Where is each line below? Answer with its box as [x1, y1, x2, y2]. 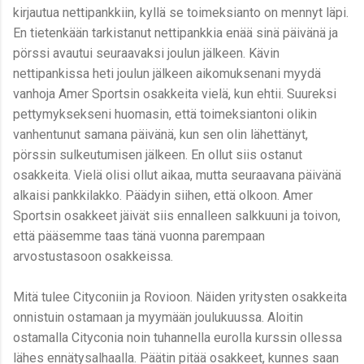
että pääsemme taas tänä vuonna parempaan [13, 228, 265, 245]
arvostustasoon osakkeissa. [13, 249, 173, 265]
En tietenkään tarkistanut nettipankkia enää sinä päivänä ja [13, 25, 338, 41]
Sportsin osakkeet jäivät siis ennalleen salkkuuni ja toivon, [13, 208, 340, 224]
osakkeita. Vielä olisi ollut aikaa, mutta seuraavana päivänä [13, 167, 341, 184]
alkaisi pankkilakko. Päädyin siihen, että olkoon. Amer [13, 188, 313, 204]
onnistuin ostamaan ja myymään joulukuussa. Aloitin [13, 310, 303, 326]
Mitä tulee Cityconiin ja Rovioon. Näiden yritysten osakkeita [13, 289, 347, 305]
